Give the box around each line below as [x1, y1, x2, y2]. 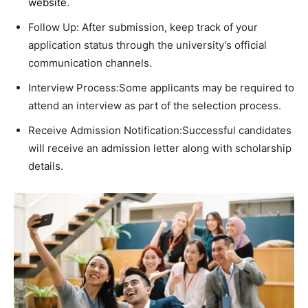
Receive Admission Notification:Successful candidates [28, 123, 291, 137]
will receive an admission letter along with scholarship [28, 141, 291, 155]
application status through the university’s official [28, 38, 267, 52]
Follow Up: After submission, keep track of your [28, 20, 258, 34]
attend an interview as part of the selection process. [28, 98, 281, 112]
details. [28, 159, 63, 173]
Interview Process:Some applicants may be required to [28, 80, 294, 94]
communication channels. [28, 56, 152, 69]
